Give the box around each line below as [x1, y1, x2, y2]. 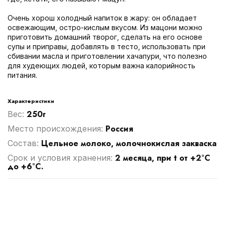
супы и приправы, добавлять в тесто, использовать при [8, 42, 205, 51]
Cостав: [8, 138, 41, 148]
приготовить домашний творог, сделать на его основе [8, 32, 202, 41]
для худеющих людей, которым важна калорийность [8, 61, 195, 70]
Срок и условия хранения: [8, 152, 115, 163]
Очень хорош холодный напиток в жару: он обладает [8, 13, 197, 22]
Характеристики [8, 96, 54, 105]
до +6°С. [8, 160, 44, 172]
